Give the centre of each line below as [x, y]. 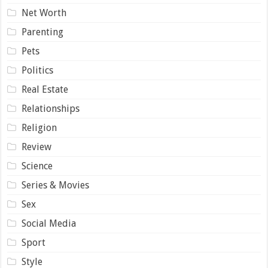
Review [36, 147]
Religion [39, 127]
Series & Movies [55, 185]
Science [37, 166]
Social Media [48, 223]
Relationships [50, 108]
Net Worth [44, 13]
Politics [37, 70]
